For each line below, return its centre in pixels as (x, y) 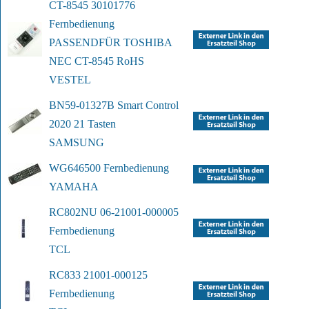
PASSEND (74, 43)
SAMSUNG (77, 143)
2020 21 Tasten (82, 124)
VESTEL (70, 80)
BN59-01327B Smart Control (114, 106)
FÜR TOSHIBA (135, 43)
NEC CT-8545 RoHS (97, 61)
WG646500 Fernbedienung (109, 168)
